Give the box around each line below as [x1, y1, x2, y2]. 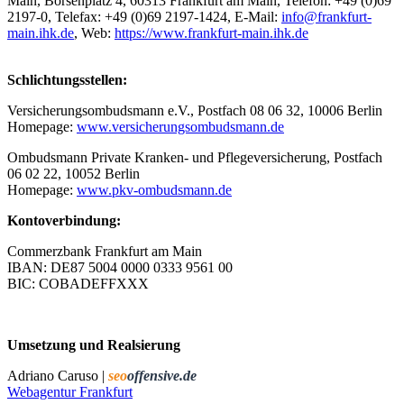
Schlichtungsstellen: [7, 71, 127, 87]
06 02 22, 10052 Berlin [7, 165, 140, 181]
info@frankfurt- [281, 8, 372, 24]
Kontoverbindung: [7, 212, 121, 228]
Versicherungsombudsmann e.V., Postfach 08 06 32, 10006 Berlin [7, 102, 382, 118]
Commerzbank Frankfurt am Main [7, 243, 202, 259]
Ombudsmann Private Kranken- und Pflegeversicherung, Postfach [7, 149, 382, 165]
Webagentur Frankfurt [7, 383, 133, 399]
